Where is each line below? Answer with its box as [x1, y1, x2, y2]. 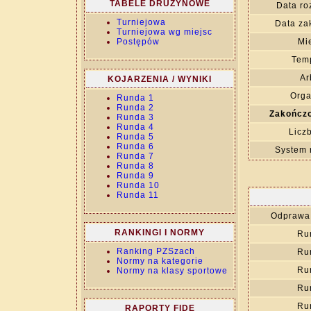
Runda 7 [117, 151, 154, 161]
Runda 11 [117, 190, 159, 200]
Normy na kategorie [117, 256, 203, 266]
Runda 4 [117, 122, 154, 132]
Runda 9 [117, 171, 154, 180]
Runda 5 [117, 132, 154, 142]
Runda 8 [117, 161, 154, 171]
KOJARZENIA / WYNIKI [108, 74, 212, 84]
